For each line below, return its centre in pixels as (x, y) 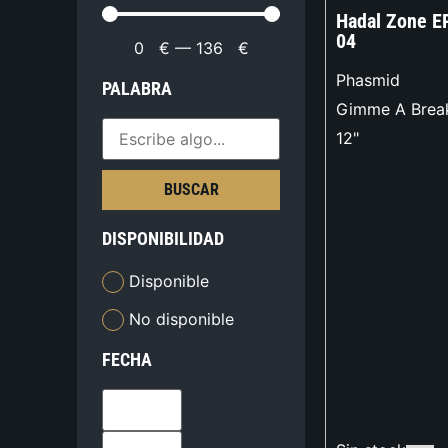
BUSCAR (191, 190)
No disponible (182, 318)
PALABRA (137, 89)
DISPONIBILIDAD (163, 239)
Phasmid (368, 80)
